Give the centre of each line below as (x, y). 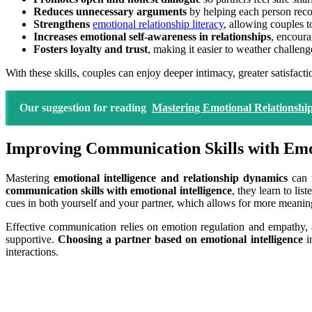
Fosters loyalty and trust (91, 49)
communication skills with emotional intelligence (119, 191)
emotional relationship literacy (158, 24)
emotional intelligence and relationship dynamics (171, 178)
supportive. (32, 240)
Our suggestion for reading (83, 108)
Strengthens (63, 24)
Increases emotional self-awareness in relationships (152, 37)
